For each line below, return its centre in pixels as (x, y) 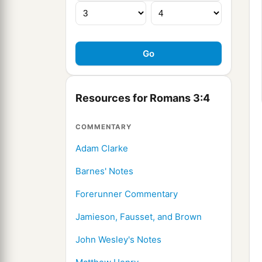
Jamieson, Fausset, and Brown (139, 217)
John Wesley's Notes (118, 240)
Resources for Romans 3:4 (143, 98)
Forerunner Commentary (127, 194)
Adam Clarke (102, 149)
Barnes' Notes (104, 171)
